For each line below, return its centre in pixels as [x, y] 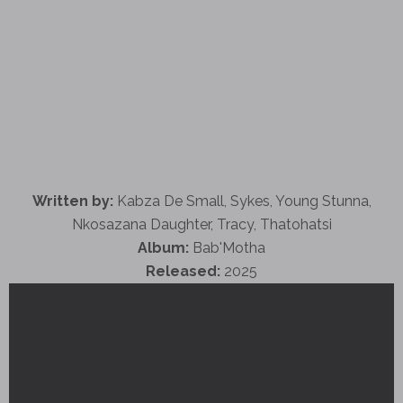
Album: [163, 247]
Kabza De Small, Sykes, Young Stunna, [242, 201]
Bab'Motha [227, 247]
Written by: [72, 201]
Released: [183, 271]
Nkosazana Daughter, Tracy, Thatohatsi [201, 224]
